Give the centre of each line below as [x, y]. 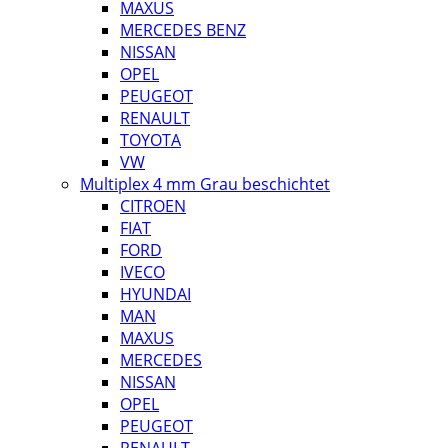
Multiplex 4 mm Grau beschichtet [205, 184]
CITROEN [153, 206]
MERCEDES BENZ [183, 30]
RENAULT [155, 118]
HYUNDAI [155, 294]
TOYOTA [150, 140]
